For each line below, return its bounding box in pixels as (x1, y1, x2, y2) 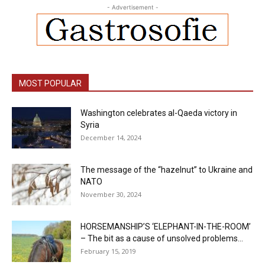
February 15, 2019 (80, 246, 136, 256)
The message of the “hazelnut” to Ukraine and (80, 164, 253, 174)
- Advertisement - (106, 3, 159, 11)
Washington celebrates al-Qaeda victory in (80, 108, 237, 118)
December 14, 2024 (80, 132, 141, 142)
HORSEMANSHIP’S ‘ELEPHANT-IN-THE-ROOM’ (80, 221, 251, 231)
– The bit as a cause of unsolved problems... (80, 233, 243, 243)
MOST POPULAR (19, 78, 82, 88)
